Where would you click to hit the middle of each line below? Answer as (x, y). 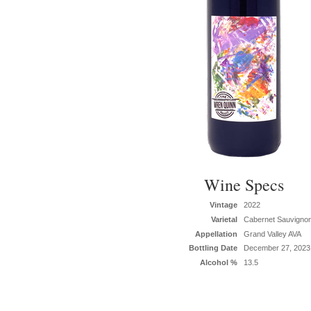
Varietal (225, 219)
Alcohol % (219, 263)
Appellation (217, 234)
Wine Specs (244, 185)
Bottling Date (213, 248)
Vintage (224, 205)
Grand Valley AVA (273, 234)
